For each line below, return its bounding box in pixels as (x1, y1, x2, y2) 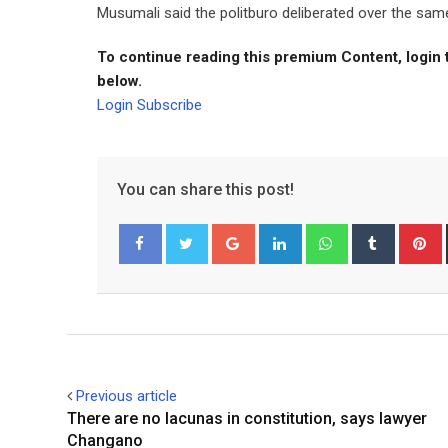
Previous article (76, 387, 177, 405)
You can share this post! (117, 180, 294, 199)
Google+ (251, 226, 308, 244)
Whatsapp (344, 226, 411, 244)
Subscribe (137, 96, 202, 114)
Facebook (135, 275, 188, 292)
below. (97, 72, 142, 90)
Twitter (181, 275, 221, 292)
